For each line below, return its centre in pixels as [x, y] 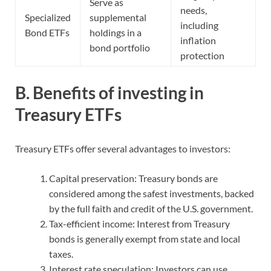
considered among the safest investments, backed [152, 193]
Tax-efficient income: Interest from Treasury [139, 223]
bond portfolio [120, 48]
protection [202, 56]
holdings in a [116, 33]
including [199, 25]
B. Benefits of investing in [109, 93]
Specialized [48, 18]
